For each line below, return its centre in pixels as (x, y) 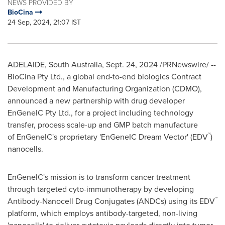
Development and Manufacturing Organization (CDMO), (105, 89)
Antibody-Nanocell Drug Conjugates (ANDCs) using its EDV (111, 201)
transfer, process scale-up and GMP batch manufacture (103, 125)
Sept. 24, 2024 (132, 65)
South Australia (75, 65)
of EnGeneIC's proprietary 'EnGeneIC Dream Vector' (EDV (108, 137)
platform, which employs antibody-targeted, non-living (102, 213)
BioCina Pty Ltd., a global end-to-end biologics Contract (104, 77)
